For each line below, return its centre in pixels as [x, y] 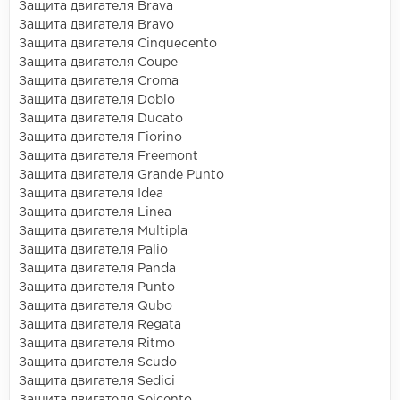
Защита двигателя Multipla [103, 232]
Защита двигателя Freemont [108, 157]
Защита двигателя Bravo [96, 25]
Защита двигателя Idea [91, 194]
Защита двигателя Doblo [97, 100]
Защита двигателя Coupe [98, 63]
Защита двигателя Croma [99, 82]
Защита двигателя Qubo [96, 307]
